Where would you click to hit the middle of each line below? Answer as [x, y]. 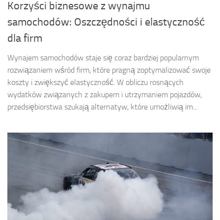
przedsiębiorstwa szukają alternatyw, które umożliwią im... [102, 107]
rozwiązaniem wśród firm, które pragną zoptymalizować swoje [109, 70]
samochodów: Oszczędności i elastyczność [106, 22]
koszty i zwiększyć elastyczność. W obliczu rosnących [96, 82]
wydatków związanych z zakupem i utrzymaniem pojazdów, [105, 95]
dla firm [25, 39]
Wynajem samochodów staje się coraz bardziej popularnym [103, 58]
